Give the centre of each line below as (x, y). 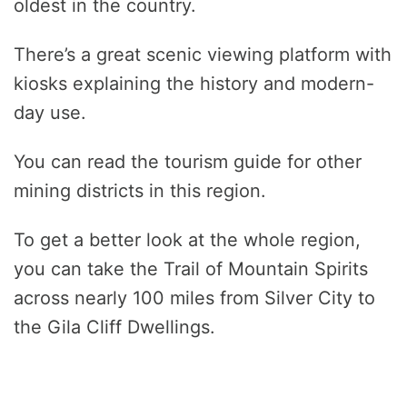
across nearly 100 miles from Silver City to (194, 298)
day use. (50, 113)
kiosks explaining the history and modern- (194, 84)
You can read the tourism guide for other (188, 162)
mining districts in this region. (140, 191)
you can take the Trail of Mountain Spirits (191, 269)
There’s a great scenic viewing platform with (203, 55)
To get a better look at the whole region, (187, 240)
